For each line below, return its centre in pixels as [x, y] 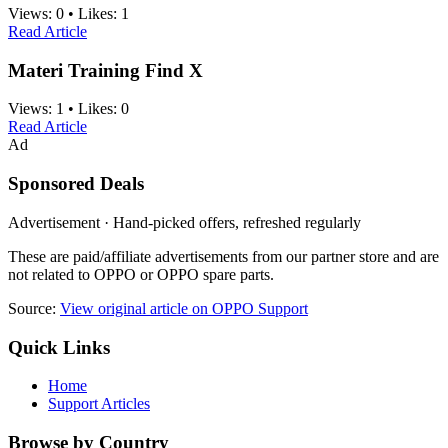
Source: [34, 308]
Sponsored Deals [76, 184]
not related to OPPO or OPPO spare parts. [141, 274]
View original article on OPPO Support [184, 308]
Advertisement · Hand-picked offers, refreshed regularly [184, 222]
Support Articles [99, 404]
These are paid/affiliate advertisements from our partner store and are [223, 256]
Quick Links [59, 347]
